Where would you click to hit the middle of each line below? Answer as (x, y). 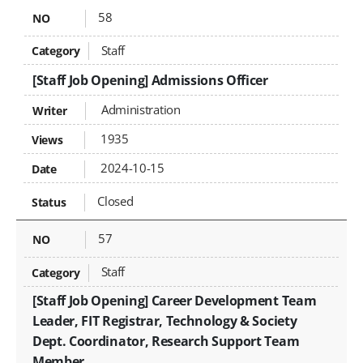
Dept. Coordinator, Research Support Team (166, 341)
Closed (115, 201)
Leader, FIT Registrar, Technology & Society (165, 320)
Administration (139, 109)
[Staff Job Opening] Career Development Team (175, 300)
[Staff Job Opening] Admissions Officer (150, 80)
